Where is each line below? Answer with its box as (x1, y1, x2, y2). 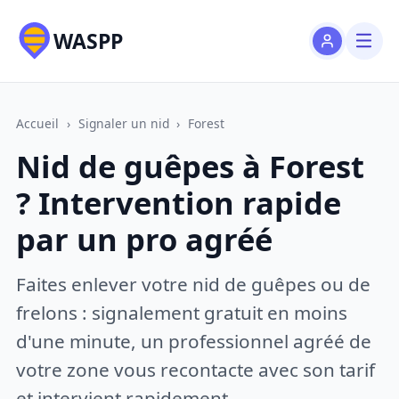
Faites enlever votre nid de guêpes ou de (16, 271, 371, 297)
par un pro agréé (16, 218, 273, 261)
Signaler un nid (77, 114, 169, 132)
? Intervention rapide (16, 182, 342, 224)
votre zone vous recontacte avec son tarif (16, 356, 376, 382)
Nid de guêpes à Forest (16, 145, 365, 188)
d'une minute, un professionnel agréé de (16, 328, 372, 354)
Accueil (16, 114, 60, 132)
